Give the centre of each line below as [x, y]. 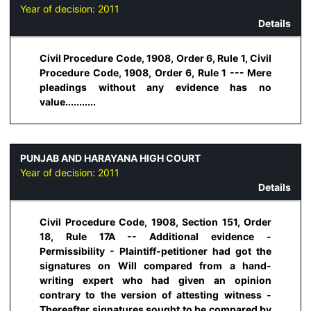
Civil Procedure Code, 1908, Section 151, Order [155, 222]
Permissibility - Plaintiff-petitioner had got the [155, 251]
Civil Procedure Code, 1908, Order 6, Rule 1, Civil [155, 58]
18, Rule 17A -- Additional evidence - [155, 237]
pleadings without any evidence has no [155, 87]
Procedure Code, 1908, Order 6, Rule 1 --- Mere [155, 73]
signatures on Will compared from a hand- [155, 266]
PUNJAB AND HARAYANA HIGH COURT [110, 158]
